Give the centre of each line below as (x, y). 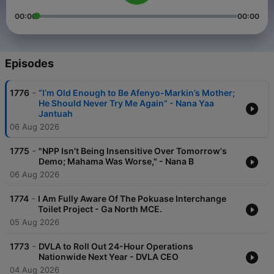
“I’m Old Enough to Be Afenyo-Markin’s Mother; (137, 93)
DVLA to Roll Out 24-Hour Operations (116, 246)
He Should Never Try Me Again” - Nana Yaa (126, 103)
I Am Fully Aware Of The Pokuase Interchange (132, 199)
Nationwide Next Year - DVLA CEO (109, 257)
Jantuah (56, 114)
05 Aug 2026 (35, 222)
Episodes (29, 64)
